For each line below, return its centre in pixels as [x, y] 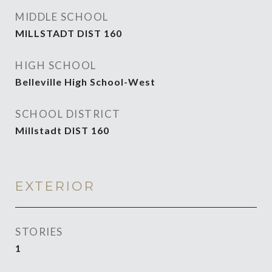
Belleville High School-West [85, 82]
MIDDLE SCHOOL [62, 17]
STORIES [39, 232]
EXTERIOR [55, 186]
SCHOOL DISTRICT [68, 114]
